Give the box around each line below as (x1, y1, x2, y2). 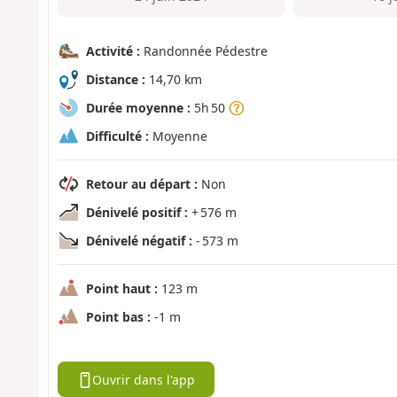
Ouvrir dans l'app (92, 370, 196, 388)
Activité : (85, 43, 140, 60)
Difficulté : (85, 128, 149, 145)
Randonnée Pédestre (139, 43, 268, 60)
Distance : (85, 71, 145, 89)
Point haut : (85, 280, 158, 298)
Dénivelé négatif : (85, 232, 192, 250)
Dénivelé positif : (85, 204, 188, 222)
